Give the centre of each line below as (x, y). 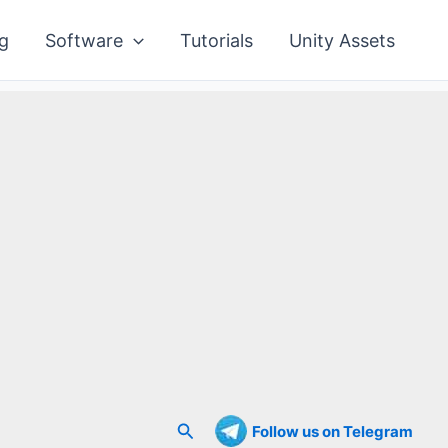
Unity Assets (342, 40)
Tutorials (216, 40)
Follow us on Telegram (332, 431)
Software (84, 40)
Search (205, 428)
